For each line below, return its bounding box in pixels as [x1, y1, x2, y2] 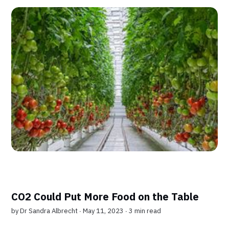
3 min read [129, 207, 162, 216]
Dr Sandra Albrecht [20, 207, 78, 216]
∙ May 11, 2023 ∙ [79, 207, 129, 216]
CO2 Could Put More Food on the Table [11, 190, 199, 204]
